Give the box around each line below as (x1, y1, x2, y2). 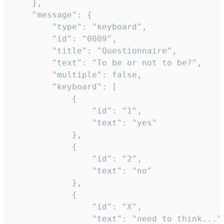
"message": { (12, 10, 32, 20)
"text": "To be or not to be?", (12, 58, 52, 68)
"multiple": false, (12, 70, 52, 80)
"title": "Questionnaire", (12, 46, 52, 56)
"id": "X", (12, 202, 92, 212)
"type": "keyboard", (12, 22, 52, 32)
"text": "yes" (12, 118, 92, 128)
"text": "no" (12, 166, 92, 176)
